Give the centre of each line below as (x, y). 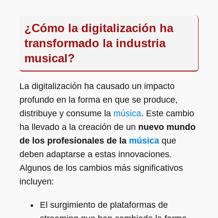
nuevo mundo (167, 127)
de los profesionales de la (74, 141)
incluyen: (37, 182)
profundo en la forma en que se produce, (99, 100)
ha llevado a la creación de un (79, 127)
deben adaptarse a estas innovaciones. (96, 154)
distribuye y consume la (66, 113)
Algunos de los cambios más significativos (101, 168)
